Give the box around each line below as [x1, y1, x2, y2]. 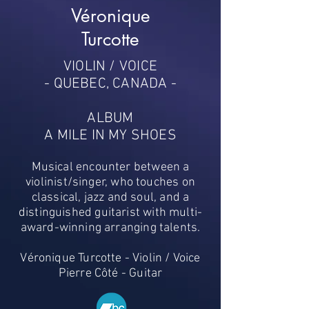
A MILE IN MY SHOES [44, 127, 177, 144]
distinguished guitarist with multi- [18, 206, 203, 220]
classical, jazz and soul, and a [31, 190, 190, 205]
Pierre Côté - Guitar [58, 266, 163, 281]
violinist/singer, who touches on [26, 175, 195, 190]
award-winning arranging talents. [20, 221, 201, 235]
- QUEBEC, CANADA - [44, 75, 177, 92]
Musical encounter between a [31, 160, 190, 175]
